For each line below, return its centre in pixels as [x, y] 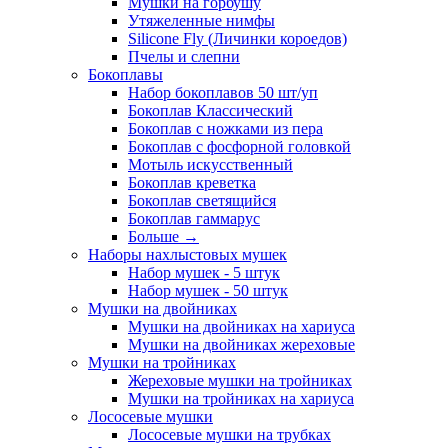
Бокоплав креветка [192, 182]
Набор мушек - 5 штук [204, 272]
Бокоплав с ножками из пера [225, 128]
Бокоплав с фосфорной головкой [239, 146]
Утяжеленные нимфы [201, 20]
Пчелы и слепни [184, 56]
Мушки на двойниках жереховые [241, 344]
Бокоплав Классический [210, 110]
